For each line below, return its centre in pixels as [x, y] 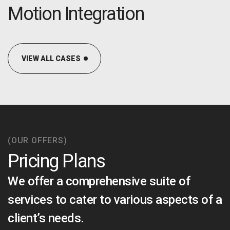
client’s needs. [46, 218]
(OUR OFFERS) [37, 141]
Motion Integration [76, 14]
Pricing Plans [56, 161]
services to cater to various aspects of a [115, 200]
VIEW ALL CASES [51, 59]
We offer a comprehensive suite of [99, 181]
